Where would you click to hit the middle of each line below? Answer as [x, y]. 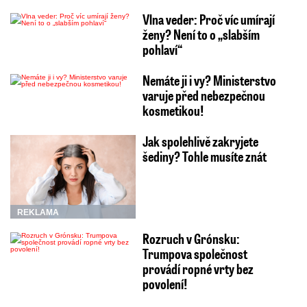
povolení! [164, 284]
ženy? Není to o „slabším [201, 35]
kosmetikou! [173, 111]
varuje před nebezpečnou [204, 96]
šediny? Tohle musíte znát [204, 157]
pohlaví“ [162, 50]
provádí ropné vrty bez [198, 269]
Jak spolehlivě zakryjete [200, 142]
